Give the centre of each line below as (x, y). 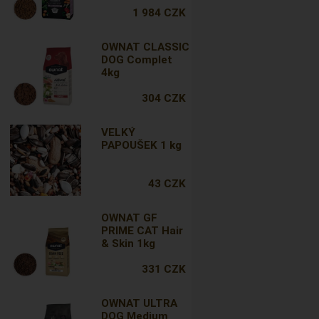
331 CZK (163, 269)
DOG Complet (137, 60)
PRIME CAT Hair (142, 231)
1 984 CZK (159, 13)
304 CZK (163, 98)
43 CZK (167, 184)
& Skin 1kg (129, 244)
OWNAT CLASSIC (146, 47)
